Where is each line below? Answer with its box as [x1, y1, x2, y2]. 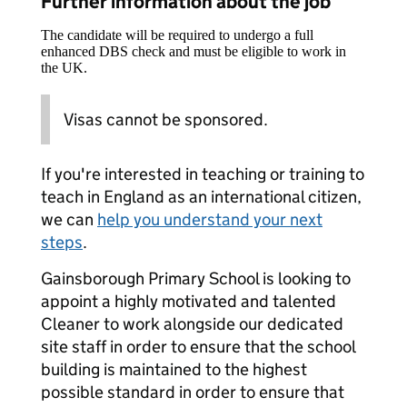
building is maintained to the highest [41, 359, 307, 380]
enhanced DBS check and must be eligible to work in [41, 44, 346, 59]
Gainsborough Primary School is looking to [41, 268, 351, 289]
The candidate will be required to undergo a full [41, 27, 313, 43]
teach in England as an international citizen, [41, 186, 362, 207]
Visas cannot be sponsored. [64, 109, 268, 130]
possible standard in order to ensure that [41, 382, 344, 402]
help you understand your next [97, 209, 323, 230]
